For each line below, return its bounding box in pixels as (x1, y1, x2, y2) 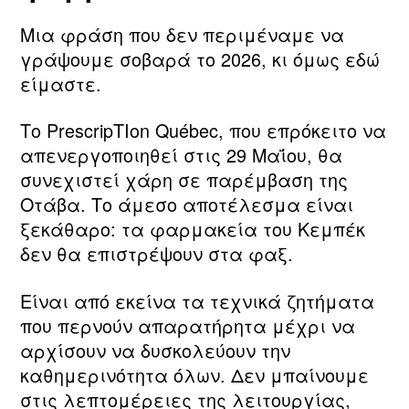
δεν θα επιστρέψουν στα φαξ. (20, 240, 293, 267)
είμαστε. (20, 69, 101, 97)
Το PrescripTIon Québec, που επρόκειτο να (20, 117, 386, 144)
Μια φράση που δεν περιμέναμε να (20, 20, 344, 47)
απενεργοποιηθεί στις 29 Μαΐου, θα (20, 142, 342, 169)
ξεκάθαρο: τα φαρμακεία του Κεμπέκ (20, 215, 365, 243)
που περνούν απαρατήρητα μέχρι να (20, 312, 355, 340)
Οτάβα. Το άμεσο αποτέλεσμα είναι (20, 191, 353, 218)
